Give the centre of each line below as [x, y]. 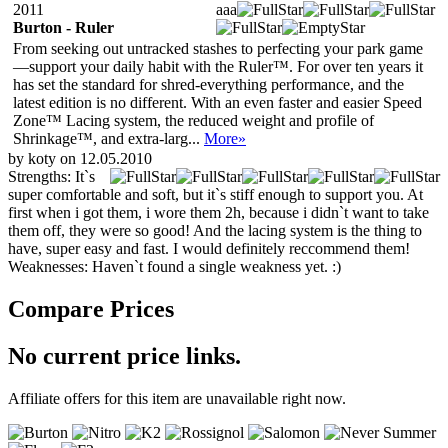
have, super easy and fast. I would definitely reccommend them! [209, 248]
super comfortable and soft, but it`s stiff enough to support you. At [215, 194]
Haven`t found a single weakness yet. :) [216, 266]
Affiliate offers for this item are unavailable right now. [177, 398]
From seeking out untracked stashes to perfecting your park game [218, 48]
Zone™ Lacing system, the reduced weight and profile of [193, 120]
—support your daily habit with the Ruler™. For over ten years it [218, 66]
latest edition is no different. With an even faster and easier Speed [217, 102]
